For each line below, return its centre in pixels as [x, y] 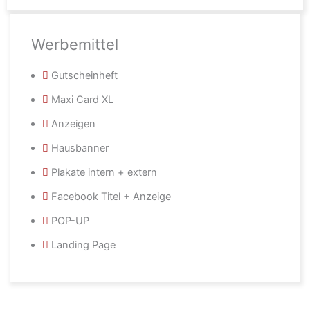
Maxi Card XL [82, 100]
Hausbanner [80, 148]
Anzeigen [73, 124]
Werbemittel [75, 44]
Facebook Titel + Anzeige [111, 197]
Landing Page [83, 245]
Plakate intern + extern [104, 172]
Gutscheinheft [84, 75]
